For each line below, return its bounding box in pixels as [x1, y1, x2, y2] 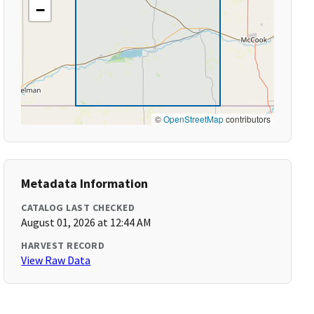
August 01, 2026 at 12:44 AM [21, 215, 152, 229]
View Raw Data [21, 253, 91, 267]
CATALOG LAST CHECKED [21, 201, 135, 214]
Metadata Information [21, 175, 149, 191]
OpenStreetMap [163, 113, 224, 125]
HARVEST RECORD [21, 239, 105, 252]
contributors [223, 113, 271, 125]
